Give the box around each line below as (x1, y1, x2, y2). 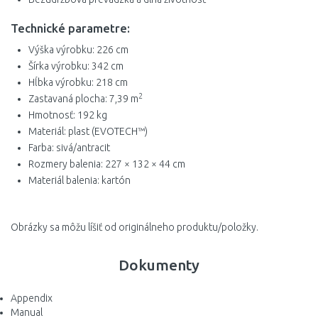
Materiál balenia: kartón (28, 174, 131, 186)
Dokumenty (119, 256, 199, 273)
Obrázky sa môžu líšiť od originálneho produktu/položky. (11, 221, 258, 233)
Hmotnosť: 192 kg (28, 109, 107, 121)
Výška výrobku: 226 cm (28, 43, 128, 55)
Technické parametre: (11, 21, 130, 35)
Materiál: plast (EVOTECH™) (28, 125, 148, 137)
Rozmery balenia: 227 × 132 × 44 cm (28, 158, 185, 170)
